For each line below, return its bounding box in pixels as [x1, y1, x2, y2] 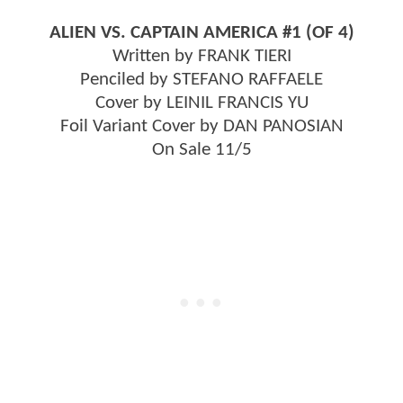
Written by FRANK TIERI [112, 46, 291, 66]
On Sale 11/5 [151, 139, 252, 159]
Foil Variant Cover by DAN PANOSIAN [59, 116, 344, 136]
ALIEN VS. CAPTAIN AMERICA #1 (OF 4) [49, 22, 354, 42]
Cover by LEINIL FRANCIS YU [94, 93, 309, 112]
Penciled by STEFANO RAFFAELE [80, 69, 323, 89]
